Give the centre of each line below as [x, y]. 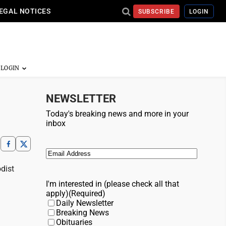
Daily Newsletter [85, 203]
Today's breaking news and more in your [117, 114]
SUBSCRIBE [156, 11]
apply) [57, 193]
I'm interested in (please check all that [112, 184]
